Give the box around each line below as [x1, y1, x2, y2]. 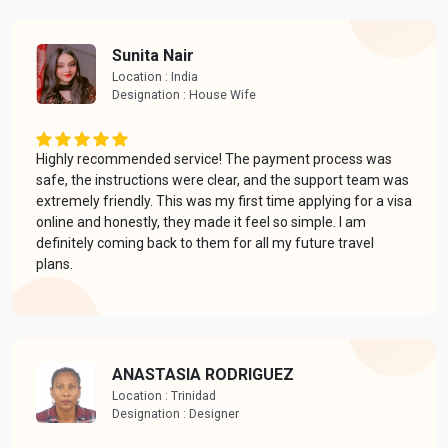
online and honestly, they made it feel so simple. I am [36, 213, 366, 230]
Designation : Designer [112, 406, 239, 421]
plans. [36, 255, 73, 272]
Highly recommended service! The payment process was [36, 150, 392, 167]
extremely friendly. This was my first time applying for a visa [36, 192, 412, 209]
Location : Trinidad [112, 388, 216, 403]
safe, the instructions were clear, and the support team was [36, 171, 409, 188]
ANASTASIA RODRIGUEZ [112, 364, 294, 384]
